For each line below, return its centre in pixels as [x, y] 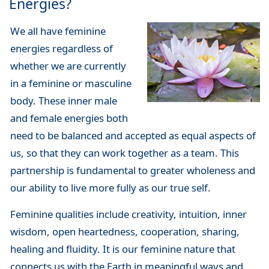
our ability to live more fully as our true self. [110, 188]
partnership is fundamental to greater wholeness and [132, 171]
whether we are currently [68, 66]
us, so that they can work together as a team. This [124, 153]
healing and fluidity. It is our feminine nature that [122, 249]
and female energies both [69, 118]
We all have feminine [58, 31]
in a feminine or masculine [71, 83]
